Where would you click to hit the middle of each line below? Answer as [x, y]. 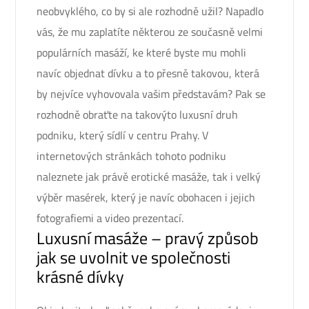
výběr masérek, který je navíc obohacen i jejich [146, 197]
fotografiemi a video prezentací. [110, 218]
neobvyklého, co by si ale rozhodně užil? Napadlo [150, 11]
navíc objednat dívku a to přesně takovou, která [148, 73]
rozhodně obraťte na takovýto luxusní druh [137, 114]
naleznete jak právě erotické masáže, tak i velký [149, 177]
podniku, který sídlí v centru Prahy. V [122, 135]
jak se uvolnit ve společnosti [133, 257]
